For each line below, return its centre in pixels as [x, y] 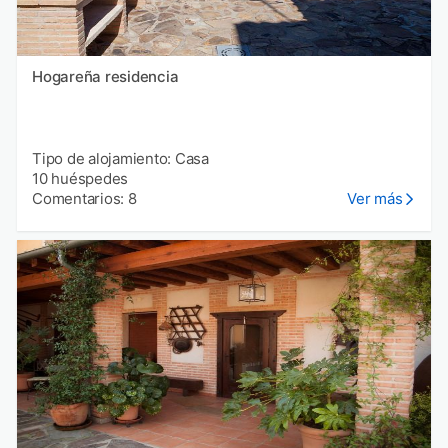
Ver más [375, 199]
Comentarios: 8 [84, 199]
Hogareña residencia [105, 77]
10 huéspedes [80, 179]
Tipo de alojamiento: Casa [120, 159]
